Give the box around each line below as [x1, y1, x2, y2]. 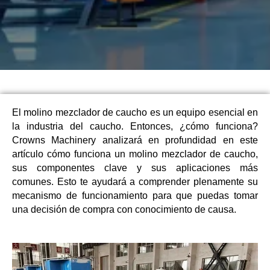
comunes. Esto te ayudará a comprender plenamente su [12, 176, 258, 187]
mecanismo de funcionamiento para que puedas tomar [12, 190, 258, 201]
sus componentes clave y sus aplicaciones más [12, 162, 258, 173]
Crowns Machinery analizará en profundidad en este [12, 134, 258, 145]
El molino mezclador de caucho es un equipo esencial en [12, 107, 258, 118]
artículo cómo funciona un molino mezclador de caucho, [12, 148, 258, 159]
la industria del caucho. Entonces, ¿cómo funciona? [12, 121, 258, 131]
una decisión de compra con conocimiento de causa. [12, 204, 236, 215]
